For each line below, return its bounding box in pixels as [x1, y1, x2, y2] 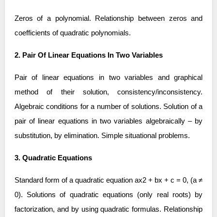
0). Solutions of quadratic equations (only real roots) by [14, 190, 203, 199]
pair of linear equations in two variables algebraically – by [14, 117, 203, 125]
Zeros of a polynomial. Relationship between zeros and [14, 14, 203, 22]
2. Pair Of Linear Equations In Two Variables [14, 51, 163, 59]
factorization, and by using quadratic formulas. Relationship [14, 205, 203, 213]
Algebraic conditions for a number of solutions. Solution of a [14, 102, 203, 110]
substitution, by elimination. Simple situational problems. [14, 131, 190, 139]
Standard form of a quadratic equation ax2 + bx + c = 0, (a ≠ [14, 176, 203, 184]
